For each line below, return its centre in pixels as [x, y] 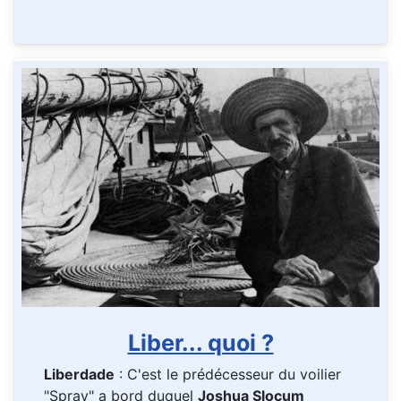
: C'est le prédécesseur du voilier [228, 375]
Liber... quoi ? [200, 343]
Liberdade [79, 375]
